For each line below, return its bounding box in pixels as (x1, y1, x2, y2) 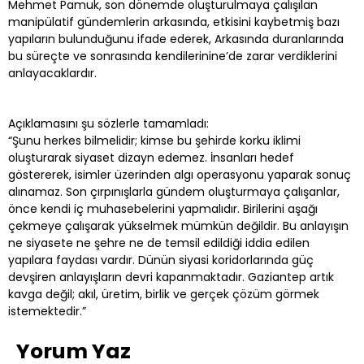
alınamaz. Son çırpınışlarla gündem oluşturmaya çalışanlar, (8, 184, 340, 201)
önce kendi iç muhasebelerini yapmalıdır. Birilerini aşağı (8, 201, 318, 218)
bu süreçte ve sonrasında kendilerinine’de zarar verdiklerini (8, 48, 337, 65)
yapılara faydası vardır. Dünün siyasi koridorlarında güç (8, 252, 314, 269)
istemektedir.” (8, 303, 86, 320)
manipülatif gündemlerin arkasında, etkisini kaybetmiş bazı (8, 14, 340, 31)
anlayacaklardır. (8, 65, 100, 82)
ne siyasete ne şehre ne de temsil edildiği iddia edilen (8, 235, 310, 252)
